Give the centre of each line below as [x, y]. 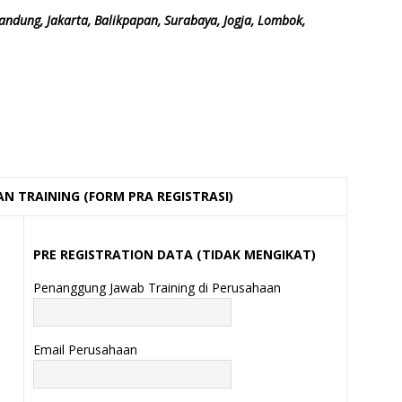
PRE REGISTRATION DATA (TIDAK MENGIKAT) [175, 254]
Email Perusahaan [85, 349]
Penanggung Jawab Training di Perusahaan [157, 287]
